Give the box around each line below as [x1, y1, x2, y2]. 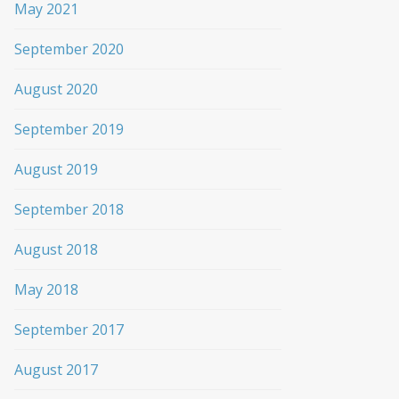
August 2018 [14, 240, 98, 260]
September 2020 [14, 39, 124, 60]
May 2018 [14, 280, 78, 300]
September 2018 [14, 199, 124, 220]
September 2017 [14, 320, 124, 340]
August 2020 [14, 79, 98, 100]
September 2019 [14, 119, 124, 140]
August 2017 [14, 360, 98, 380]
